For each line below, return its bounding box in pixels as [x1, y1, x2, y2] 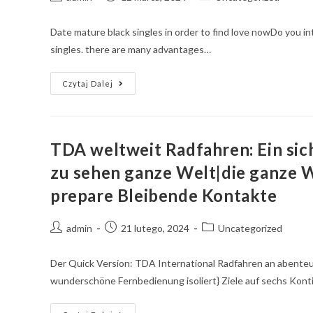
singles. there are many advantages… [50, 43, 211, 55]
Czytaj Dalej [62, 79, 113, 88]
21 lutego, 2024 [121, 222, 189, 234]
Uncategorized [218, 222, 282, 234]
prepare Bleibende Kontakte [50, 185, 277, 205]
